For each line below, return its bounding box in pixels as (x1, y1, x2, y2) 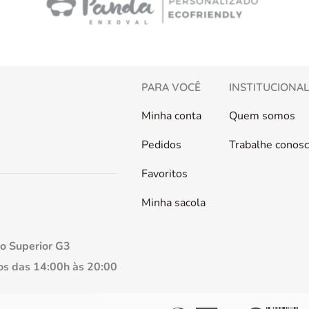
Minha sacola (141, 195, 206, 210)
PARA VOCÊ (141, 80, 201, 94)
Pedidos (141, 137, 181, 152)
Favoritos (141, 166, 188, 181)
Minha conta (141, 108, 201, 123)
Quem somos (229, 108, 295, 123)
